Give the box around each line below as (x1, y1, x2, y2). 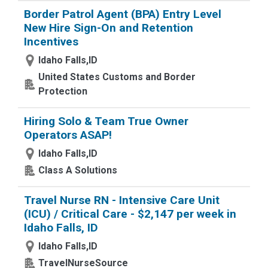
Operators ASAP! (24, 128, 112, 142)
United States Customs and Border (38, 71, 196, 83)
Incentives (24, 35, 78, 48)
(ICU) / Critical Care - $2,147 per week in (24, 207, 236, 221)
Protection (38, 86, 87, 97)
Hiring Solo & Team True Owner (24, 114, 188, 128)
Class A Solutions (38, 165, 117, 176)
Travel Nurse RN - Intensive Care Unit (24, 193, 220, 207)
